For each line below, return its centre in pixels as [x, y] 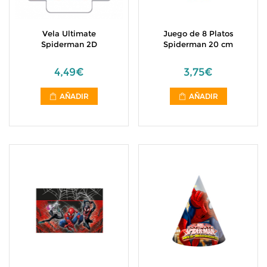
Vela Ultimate [69, 33]
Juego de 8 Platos [198, 33]
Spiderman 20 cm [198, 44]
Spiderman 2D [69, 44]
